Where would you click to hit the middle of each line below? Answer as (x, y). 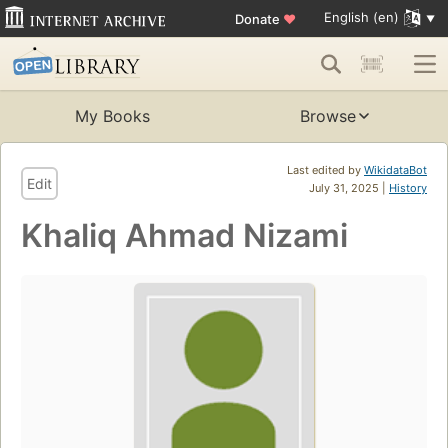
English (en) (361, 17)
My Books (112, 116)
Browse (328, 116)
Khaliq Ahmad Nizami (184, 236)
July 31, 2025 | (349, 188)
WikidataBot (395, 170)
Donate (258, 18)
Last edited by (325, 170)
